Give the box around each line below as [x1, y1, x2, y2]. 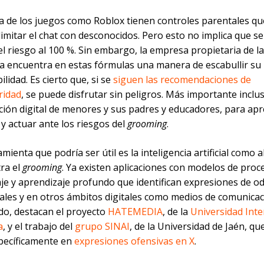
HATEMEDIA [108, 205, 163, 219]
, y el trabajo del [3, 220, 75, 233]
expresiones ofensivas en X [74, 235, 194, 248]
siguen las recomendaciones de [113, 73, 251, 87]
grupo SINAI [75, 220, 130, 233]
